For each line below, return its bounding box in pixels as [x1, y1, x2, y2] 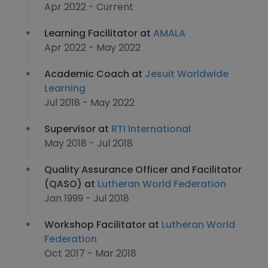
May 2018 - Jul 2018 [44, 136, 133, 150]
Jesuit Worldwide [145, 67, 229, 81]
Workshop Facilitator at [44, 218, 162, 232]
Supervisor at [44, 122, 111, 136]
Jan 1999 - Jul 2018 [44, 191, 129, 205]
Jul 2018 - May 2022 [44, 96, 135, 109]
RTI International [111, 122, 191, 136]
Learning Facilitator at [44, 26, 153, 40]
